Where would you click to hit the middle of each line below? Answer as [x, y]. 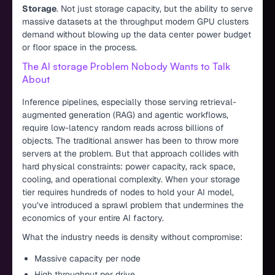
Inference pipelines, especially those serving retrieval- [129, 102]
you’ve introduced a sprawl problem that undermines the [133, 205]
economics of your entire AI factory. [93, 218]
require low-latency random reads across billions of [123, 127]
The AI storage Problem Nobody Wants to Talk [126, 66]
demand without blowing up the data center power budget [137, 34]
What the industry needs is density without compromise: [132, 237]
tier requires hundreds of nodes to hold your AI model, [128, 192]
